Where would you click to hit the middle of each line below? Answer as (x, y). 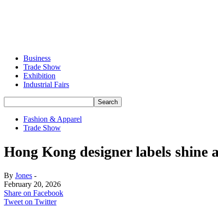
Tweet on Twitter (30, 201)
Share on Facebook (34, 193)
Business (37, 58)
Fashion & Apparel (53, 119)
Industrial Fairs (46, 84)
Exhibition (39, 76)
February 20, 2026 (32, 184)
